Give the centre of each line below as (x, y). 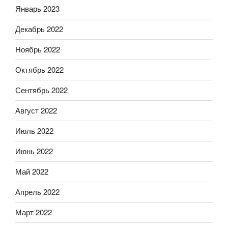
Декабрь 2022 (39, 29)
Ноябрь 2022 (38, 49)
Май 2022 (32, 172)
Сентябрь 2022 (41, 90)
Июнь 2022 (34, 151)
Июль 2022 (34, 131)
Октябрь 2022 (39, 70)
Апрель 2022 (37, 192)
